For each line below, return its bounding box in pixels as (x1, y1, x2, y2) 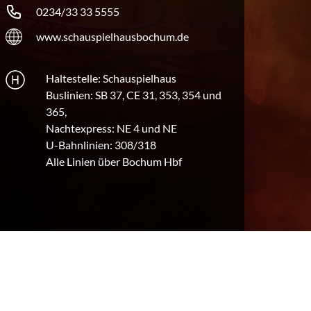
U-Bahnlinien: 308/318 (45, 138, 156, 152)
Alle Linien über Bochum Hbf (45, 155, 182, 169)
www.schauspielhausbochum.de (36, 30, 189, 44)
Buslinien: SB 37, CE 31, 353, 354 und (45, 88, 221, 102)
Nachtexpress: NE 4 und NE (45, 121, 177, 135)
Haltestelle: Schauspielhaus (45, 72, 176, 85)
